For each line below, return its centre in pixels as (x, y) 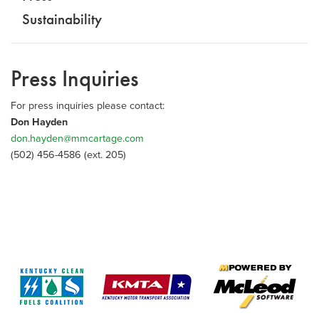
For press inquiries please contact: (88, 105)
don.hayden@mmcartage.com (77, 137)
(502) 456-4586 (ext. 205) (68, 154)
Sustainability (62, 20)
